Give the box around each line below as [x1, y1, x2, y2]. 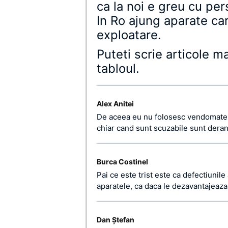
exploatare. [97, 27, 161, 42]
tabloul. [97, 61, 139, 76]
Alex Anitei [97, 99, 134, 108]
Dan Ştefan [97, 215, 134, 224]
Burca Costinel [97, 157, 148, 166]
